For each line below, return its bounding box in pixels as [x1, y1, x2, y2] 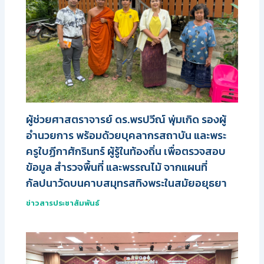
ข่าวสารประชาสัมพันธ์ [26, 197, 100, 209]
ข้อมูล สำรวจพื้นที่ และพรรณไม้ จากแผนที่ [26, 159, 208, 175]
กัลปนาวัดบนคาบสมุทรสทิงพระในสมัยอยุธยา [26, 174, 227, 191]
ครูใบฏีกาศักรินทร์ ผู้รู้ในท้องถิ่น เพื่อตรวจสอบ [26, 143, 226, 159]
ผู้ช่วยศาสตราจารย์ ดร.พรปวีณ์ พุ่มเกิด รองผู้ [26, 111, 227, 127]
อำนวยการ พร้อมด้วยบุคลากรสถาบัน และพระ [26, 127, 227, 143]
